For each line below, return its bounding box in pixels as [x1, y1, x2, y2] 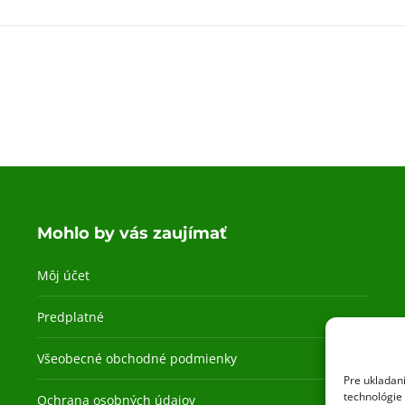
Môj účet [36, 266, 89, 284]
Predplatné [36, 307, 104, 325]
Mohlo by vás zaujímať [36, 222, 227, 243]
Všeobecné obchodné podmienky [36, 349, 237, 367]
